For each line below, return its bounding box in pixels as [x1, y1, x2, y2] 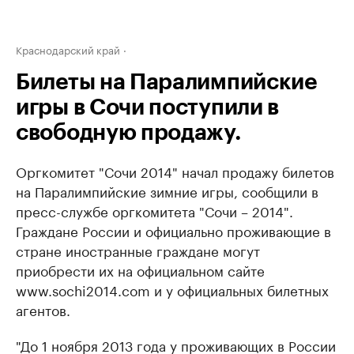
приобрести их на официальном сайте [16, 259, 265, 280]
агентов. [16, 299, 70, 319]
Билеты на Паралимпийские [16, 71, 317, 93]
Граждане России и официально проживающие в [16, 220, 331, 240]
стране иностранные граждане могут [16, 239, 260, 260]
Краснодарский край [16, 41, 120, 57]
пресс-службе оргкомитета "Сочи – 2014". [16, 200, 293, 220]
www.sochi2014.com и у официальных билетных [16, 279, 329, 299]
